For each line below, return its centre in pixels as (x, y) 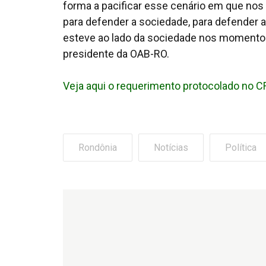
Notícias (171, 148)
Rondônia (98, 148)
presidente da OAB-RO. (116, 54)
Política (241, 148)
